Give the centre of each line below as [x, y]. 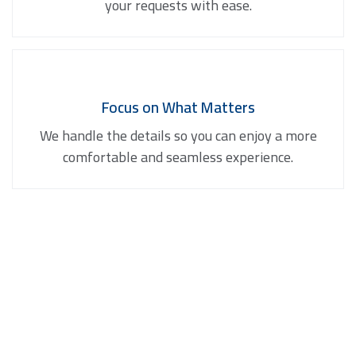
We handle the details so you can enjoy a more [178, 135]
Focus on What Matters [178, 107]
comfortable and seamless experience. [178, 157]
